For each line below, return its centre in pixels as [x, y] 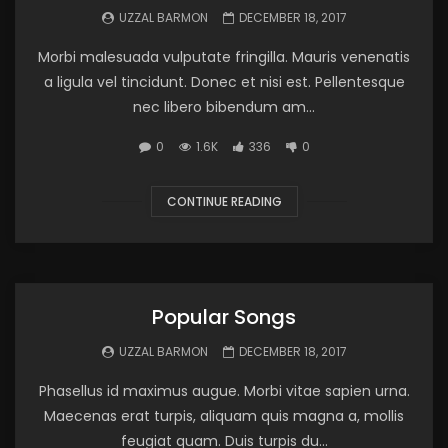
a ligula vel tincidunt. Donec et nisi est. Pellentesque [224, 82]
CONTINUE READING [224, 201]
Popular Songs [224, 317]
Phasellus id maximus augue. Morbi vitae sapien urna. [224, 391]
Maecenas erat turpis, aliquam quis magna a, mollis [224, 416]
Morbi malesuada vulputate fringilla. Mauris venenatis [224, 57]
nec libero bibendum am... [224, 107]
